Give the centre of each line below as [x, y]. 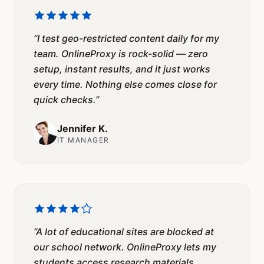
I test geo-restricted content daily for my [128, 39]
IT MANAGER [83, 140]
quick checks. [65, 100]
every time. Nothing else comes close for [125, 85]
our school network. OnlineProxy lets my [125, 247]
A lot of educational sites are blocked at [125, 232]
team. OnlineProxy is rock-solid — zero [121, 54]
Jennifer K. [82, 129]
